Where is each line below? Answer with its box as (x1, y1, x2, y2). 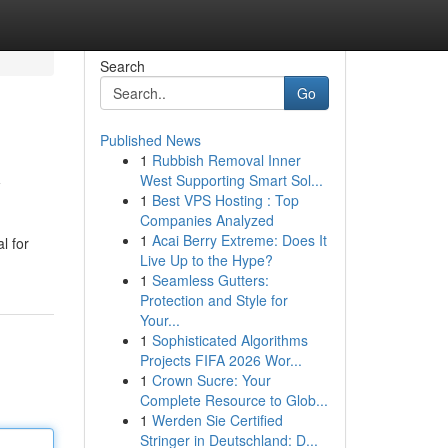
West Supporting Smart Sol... (139, 170, 323, 190)
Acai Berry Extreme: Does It (151, 230, 327, 250)
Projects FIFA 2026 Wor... (139, 350, 302, 370)
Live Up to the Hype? (139, 250, 273, 270)
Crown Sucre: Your (151, 370, 271, 390)
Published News (99, 130, 201, 150)
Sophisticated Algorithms (151, 330, 308, 350)
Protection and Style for (139, 290, 288, 310)
